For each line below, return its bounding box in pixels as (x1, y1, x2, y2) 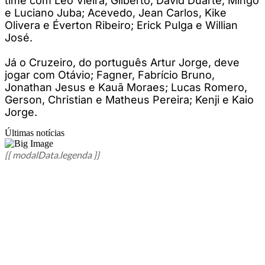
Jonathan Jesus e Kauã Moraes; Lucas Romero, (5, 80, 247, 93)
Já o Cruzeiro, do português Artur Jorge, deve (5, 56, 240, 69)
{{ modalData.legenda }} (5, 148, 99, 160)
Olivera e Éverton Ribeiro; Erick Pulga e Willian (5, 18, 238, 31)
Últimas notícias (5, 127, 64, 138)
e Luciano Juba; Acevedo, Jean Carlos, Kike (5, 6, 227, 19)
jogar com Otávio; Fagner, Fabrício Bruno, (5, 68, 215, 81)
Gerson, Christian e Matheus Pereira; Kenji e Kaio (5, 93, 254, 106)
